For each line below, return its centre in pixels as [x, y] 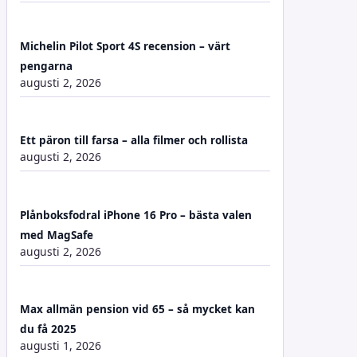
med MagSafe [57, 235]
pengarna [46, 66]
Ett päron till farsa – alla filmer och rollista [134, 140]
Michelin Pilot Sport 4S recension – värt [125, 46]
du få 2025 [48, 329]
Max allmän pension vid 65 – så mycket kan [137, 309]
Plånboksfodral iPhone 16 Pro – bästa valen [136, 215]
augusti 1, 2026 [61, 345]
